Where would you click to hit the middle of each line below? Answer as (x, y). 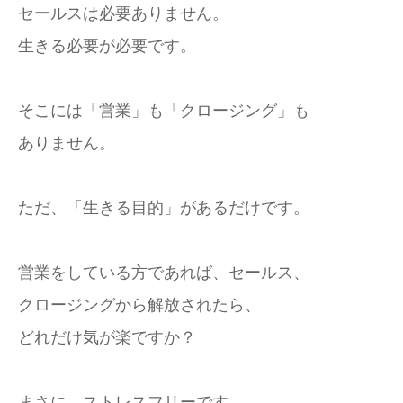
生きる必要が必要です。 (107, 46)
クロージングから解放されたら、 (139, 305)
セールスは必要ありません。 (123, 13)
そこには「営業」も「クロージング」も (164, 111)
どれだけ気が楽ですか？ (107, 337)
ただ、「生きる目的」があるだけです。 (164, 208)
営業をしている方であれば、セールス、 (164, 273)
